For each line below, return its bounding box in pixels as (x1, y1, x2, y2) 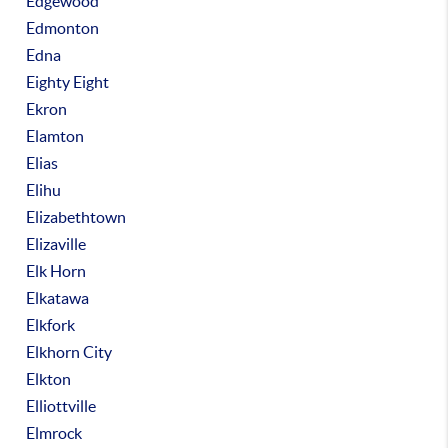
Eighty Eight (26, 73, 110, 91)
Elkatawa (26, 289, 90, 307)
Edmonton (26, 19, 100, 37)
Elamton (26, 127, 85, 145)
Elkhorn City (26, 343, 113, 361)
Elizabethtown (26, 208, 127, 226)
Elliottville (26, 397, 97, 415)
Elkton (26, 370, 72, 388)
